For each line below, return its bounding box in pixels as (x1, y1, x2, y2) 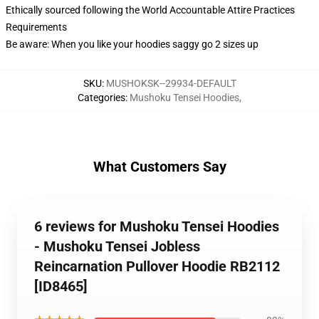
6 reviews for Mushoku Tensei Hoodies (34, 218, 279, 235)
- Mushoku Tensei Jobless (34, 238, 200, 255)
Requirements (6, 21, 67, 33)
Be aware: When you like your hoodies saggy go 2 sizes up (6, 38, 258, 50)
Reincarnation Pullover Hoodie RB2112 (34, 258, 280, 275)
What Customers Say (93, 158, 226, 175)
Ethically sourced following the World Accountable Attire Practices (6, 4, 295, 16)
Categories (78, 92, 125, 103)
